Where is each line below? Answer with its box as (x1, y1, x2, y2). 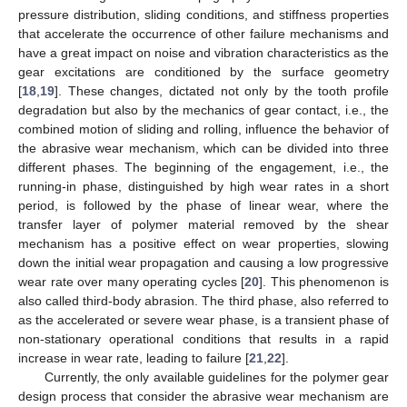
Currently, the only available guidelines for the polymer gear (44, 369, 389, 384)
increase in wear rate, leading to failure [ (18, 350, 249, 365)
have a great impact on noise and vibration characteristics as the (18, 45, 389, 60)
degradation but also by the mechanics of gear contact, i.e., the (18, 102, 389, 117)
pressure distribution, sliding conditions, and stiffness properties (18, 6, 389, 22)
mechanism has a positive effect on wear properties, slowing (18, 235, 389, 251)
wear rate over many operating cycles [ (18, 273, 245, 289)
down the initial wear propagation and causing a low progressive (18, 254, 389, 270)
